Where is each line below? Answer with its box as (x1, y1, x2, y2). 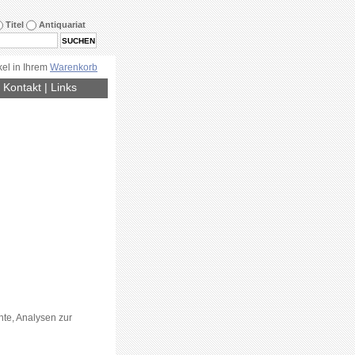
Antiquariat (36, 19, 86, 29)
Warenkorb (50, 62, 97, 73)
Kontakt (3, 81, 41, 94)
